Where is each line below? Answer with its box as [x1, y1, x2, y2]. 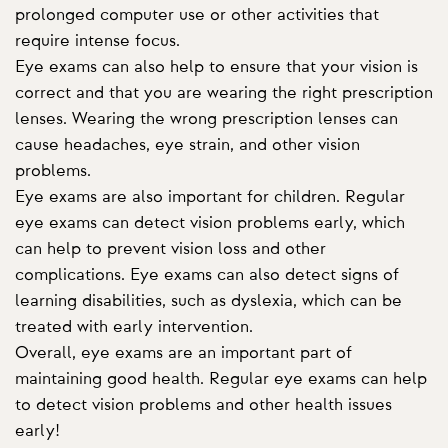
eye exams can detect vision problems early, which [15, 214, 405, 231]
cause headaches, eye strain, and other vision [15, 136, 360, 153]
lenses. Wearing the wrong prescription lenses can [15, 110, 398, 127]
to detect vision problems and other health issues [15, 396, 392, 413]
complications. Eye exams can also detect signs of [15, 266, 399, 283]
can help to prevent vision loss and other [15, 240, 326, 257]
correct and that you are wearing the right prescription [15, 84, 433, 101]
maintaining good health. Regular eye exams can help [15, 370, 427, 387]
